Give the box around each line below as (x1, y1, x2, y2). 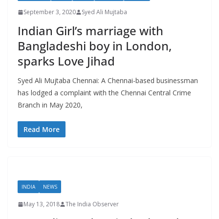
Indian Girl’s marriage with (18, 22, 163, 39)
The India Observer (66, 200, 119, 209)
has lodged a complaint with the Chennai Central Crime (18, 88, 191, 98)
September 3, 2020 (23, 8, 76, 17)
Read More (23, 125, 60, 134)
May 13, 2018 (23, 200, 60, 209)
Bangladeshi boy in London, (18, 38, 172, 54)
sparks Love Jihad (18, 53, 115, 69)
